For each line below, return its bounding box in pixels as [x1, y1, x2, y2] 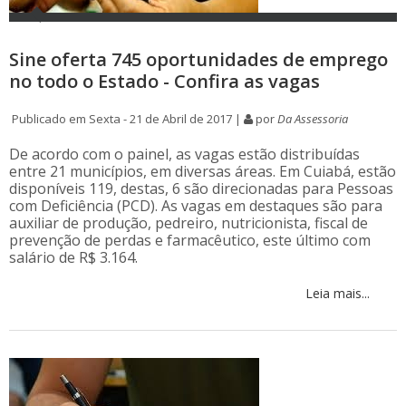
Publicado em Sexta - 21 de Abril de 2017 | [9, 111, 244, 128]
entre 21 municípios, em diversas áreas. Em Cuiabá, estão [9, 161, 396, 182]
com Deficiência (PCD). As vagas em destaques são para [9, 196, 382, 217]
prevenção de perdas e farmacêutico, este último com [9, 230, 371, 251]
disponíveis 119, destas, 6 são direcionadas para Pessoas [9, 179, 393, 199]
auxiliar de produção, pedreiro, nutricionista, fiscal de [9, 213, 368, 234]
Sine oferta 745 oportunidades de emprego [9, 47, 388, 72]
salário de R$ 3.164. [9, 247, 138, 268]
